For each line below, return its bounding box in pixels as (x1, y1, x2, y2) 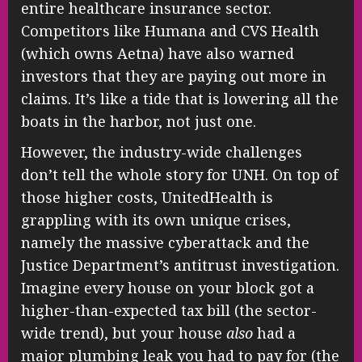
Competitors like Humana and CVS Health (21, 21, 319, 41)
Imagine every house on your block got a (21, 278, 314, 298)
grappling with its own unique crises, (21, 210, 291, 230)
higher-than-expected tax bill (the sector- (21, 301, 317, 321)
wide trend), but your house (21, 323, 226, 343)
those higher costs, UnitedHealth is (21, 187, 273, 208)
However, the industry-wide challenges (21, 142, 302, 162)
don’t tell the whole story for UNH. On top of (21, 165, 338, 185)
